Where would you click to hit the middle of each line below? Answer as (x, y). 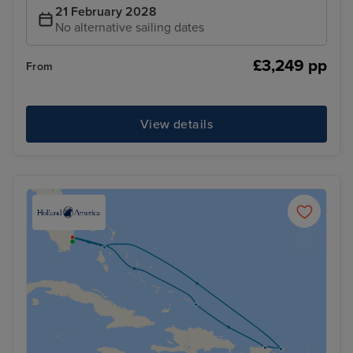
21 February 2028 (106, 12)
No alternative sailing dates (130, 28)
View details (176, 124)
